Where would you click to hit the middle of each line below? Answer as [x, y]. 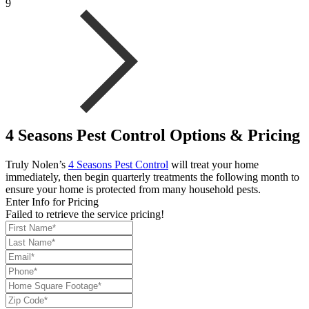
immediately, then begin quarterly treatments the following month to [152, 177]
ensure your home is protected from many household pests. [133, 190]
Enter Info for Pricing [52, 202]
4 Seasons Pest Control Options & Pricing [153, 136]
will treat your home [213, 165]
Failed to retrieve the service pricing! [85, 215]
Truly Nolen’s [37, 165]
